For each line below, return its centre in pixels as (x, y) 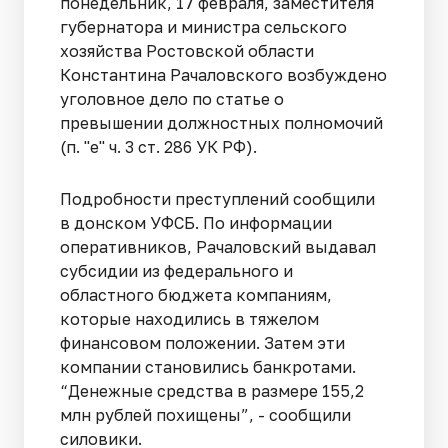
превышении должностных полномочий (221, 122)
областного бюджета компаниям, (196, 294)
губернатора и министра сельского (203, 26)
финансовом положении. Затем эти (202, 342)
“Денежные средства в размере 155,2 (212, 390)
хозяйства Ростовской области (187, 50)
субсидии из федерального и (176, 270)
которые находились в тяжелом (189, 318)
